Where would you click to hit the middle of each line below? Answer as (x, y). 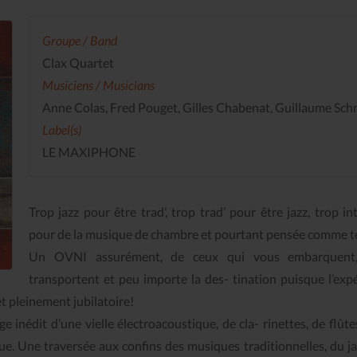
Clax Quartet (78, 63)
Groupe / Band (80, 41)
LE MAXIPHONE (89, 152)
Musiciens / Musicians (98, 85)
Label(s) (62, 130)
